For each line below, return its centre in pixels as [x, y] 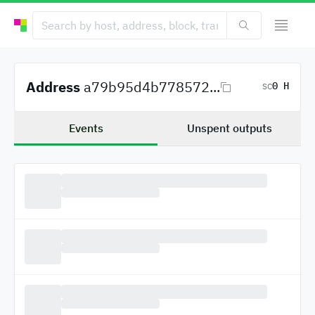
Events [86, 128]
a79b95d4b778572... [152, 87]
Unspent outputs [229, 128]
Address [53, 87]
